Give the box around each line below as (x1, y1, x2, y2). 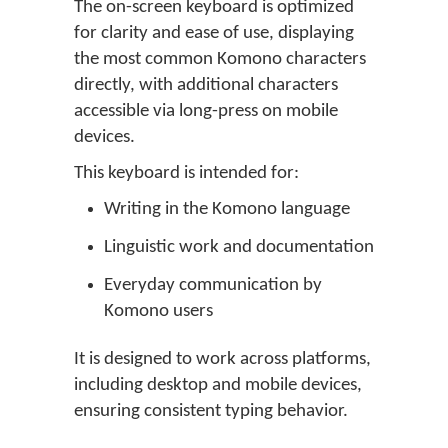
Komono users (104, 302, 213, 321)
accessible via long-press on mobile (74, 102, 338, 121)
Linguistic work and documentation (104, 238, 374, 257)
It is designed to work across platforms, (74, 350, 371, 369)
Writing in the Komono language (104, 200, 350, 219)
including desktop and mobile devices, (74, 376, 362, 395)
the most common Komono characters (74, 50, 366, 69)
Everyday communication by (104, 276, 322, 295)
